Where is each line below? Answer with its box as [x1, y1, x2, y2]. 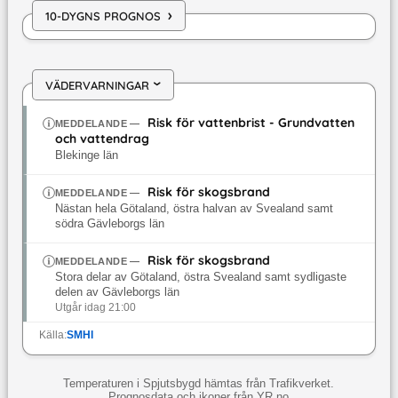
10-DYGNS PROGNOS [44, 8, 161, 23]
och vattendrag [54, 131, 149, 147]
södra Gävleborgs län [54, 218, 164, 231]
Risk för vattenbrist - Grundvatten [147, 115, 355, 131]
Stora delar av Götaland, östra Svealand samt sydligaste [54, 271, 346, 284]
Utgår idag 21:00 [54, 302, 136, 314]
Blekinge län [54, 149, 118, 163]
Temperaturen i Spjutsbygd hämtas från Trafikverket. [63, 377, 335, 391]
